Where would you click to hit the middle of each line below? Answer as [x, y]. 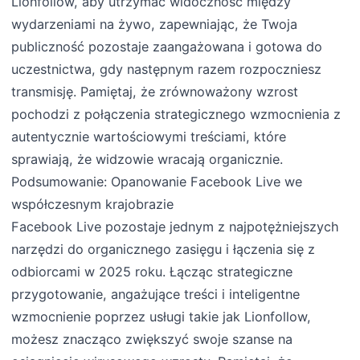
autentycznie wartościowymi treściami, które [149, 137]
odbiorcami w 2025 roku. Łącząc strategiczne [152, 272]
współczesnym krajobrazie [93, 205]
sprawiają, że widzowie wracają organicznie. [147, 160]
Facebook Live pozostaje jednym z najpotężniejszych [176, 227]
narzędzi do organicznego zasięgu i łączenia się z [164, 250]
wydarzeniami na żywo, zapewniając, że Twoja [155, 25]
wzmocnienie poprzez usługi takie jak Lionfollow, [162, 317]
